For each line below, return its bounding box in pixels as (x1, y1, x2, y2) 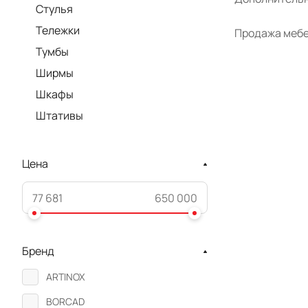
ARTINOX (46, 270, 85, 283)
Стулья (36, 1, 73, 16)
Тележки (36, 23, 80, 38)
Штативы (36, 108, 83, 123)
